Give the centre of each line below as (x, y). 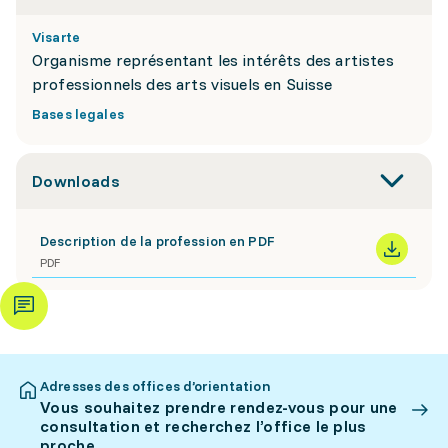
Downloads (76, 181)
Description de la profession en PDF (157, 241)
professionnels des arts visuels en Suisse (182, 84)
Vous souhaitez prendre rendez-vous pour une (219, 407)
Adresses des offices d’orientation (155, 386)
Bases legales (78, 114)
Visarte (56, 37)
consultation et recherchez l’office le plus (203, 426)
